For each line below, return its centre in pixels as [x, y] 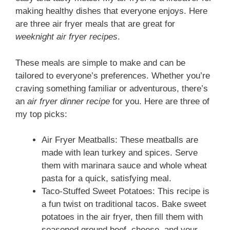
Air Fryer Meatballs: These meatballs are [120, 140]
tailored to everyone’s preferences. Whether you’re [113, 75]
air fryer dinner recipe [69, 101]
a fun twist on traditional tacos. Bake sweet [124, 204]
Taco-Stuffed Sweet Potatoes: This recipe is [126, 191]
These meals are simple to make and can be [100, 63]
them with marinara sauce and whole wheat [124, 166]
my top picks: [41, 114]
